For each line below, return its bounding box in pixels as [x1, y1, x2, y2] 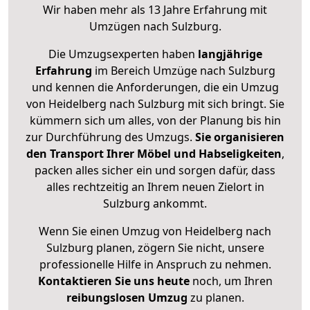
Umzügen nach [89, 19, 172, 35]
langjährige [197, 46, 262, 62]
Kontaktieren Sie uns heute [37, 273, 190, 289]
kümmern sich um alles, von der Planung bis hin [29, 113, 281, 129]
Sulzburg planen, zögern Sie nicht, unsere [46, 240, 264, 256]
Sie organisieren [195, 129, 284, 145]
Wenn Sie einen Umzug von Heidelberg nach [39, 224, 271, 239]
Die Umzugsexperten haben [48, 46, 198, 62]
